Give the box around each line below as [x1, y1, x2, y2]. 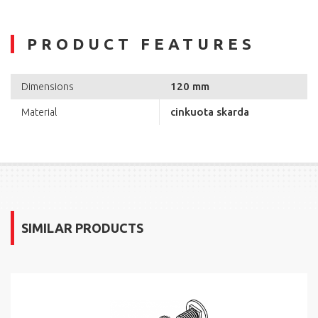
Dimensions [21, 81, 74, 93]
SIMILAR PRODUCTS [21, 221, 143, 236]
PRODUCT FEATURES [27, 35, 256, 53]
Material [21, 106, 57, 119]
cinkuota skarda [170, 106, 249, 119]
